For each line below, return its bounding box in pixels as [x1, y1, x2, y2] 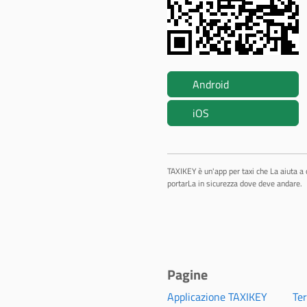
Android [193, 76, 229, 93]
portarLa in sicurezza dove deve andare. [167, 177, 302, 190]
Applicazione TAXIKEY [167, 288, 267, 305]
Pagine [167, 264, 208, 285]
